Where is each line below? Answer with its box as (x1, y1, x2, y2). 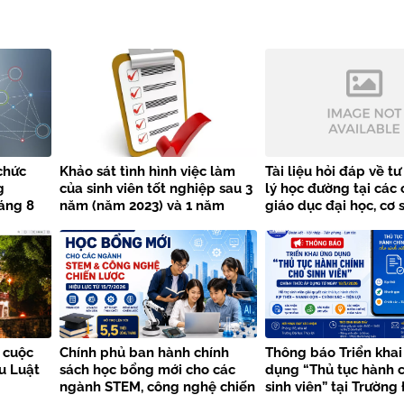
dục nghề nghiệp (265, 215, 377, 232)
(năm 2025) (59, 215, 131, 232)
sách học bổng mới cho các (59, 362, 235, 379)
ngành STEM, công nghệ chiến (59, 379, 255, 396)
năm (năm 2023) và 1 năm (59, 197, 225, 215)
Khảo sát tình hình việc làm (59, 163, 235, 180)
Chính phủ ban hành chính (59, 344, 229, 362)
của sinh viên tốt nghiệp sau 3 (59, 180, 252, 197)
